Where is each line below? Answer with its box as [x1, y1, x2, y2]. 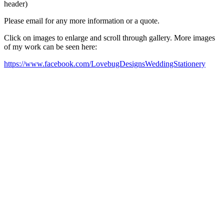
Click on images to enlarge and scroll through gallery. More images [4, 33, 215, 42]
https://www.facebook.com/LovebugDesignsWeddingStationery [4, 59, 205, 68]
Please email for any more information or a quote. [4, 16, 159, 25]
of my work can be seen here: [4, 42, 97, 51]
